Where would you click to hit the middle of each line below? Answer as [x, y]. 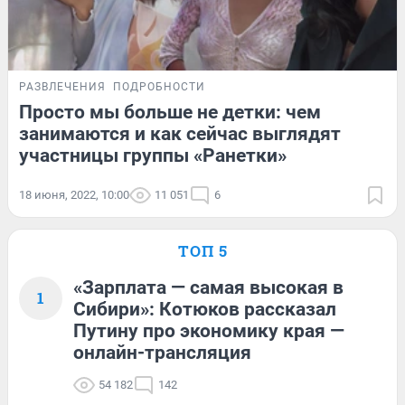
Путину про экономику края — [209, 330]
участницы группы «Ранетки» [153, 155]
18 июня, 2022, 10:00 [74, 194]
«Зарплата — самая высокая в [208, 287]
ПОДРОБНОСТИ [159, 86]
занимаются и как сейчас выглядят [180, 133]
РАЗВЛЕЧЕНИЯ [62, 86]
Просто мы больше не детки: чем [170, 112]
